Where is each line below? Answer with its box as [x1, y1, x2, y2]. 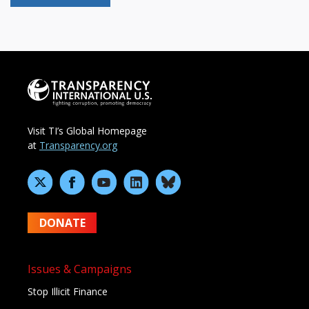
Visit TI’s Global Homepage [28, 124, 147, 138]
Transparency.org [39, 139, 117, 152]
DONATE [39, 215, 86, 231]
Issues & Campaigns [28, 261, 132, 277]
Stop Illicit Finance [28, 285, 108, 299]
